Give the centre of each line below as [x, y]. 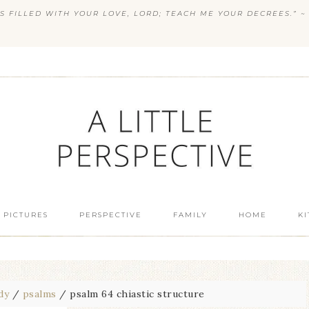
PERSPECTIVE [110, 215]
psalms [39, 294]
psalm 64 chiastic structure [136, 294]
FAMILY [190, 215]
